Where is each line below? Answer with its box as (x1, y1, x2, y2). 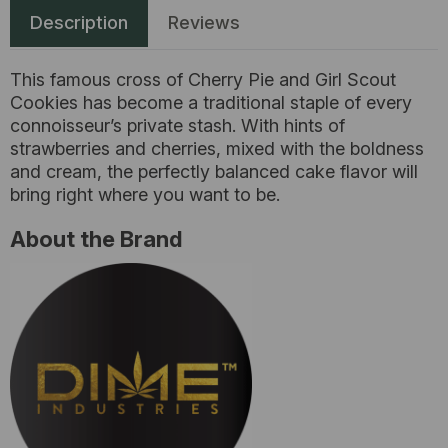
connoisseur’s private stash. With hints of (10, 115, 345, 136)
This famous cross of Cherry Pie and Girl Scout (10, 69, 396, 90)
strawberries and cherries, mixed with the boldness (10, 138, 424, 159)
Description (30, 12, 128, 33)
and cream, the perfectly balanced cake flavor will (10, 161, 418, 182)
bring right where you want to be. (10, 184, 290, 205)
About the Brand (10, 226, 182, 252)
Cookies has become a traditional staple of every (10, 92, 412, 113)
